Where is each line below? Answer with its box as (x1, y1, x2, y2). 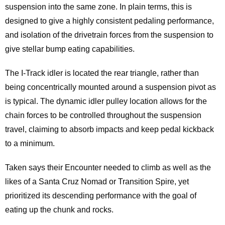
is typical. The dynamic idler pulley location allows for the (5, 97, 207, 106)
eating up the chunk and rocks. (5, 205, 114, 214)
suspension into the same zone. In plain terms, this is (5, 3, 192, 12)
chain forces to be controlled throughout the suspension (5, 111, 201, 120)
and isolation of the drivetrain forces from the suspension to (5, 31, 213, 40)
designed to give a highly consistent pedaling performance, (5, 17, 214, 26)
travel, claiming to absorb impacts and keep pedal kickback (5, 125, 214, 134)
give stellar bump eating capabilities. (5, 45, 135, 54)
